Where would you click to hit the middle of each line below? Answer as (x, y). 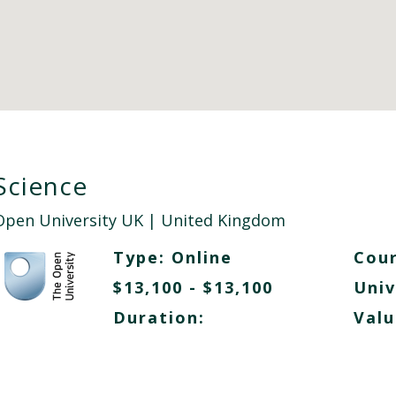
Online (202, 257)
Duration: (159, 317)
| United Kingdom (214, 220)
